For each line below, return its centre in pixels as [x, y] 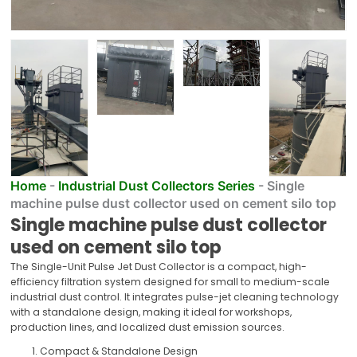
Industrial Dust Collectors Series [157, 185]
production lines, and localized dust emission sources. [148, 327]
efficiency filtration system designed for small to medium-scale [171, 281]
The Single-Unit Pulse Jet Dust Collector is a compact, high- [159, 266]
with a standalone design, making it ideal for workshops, [151, 312]
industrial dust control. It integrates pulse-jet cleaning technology [175, 296]
